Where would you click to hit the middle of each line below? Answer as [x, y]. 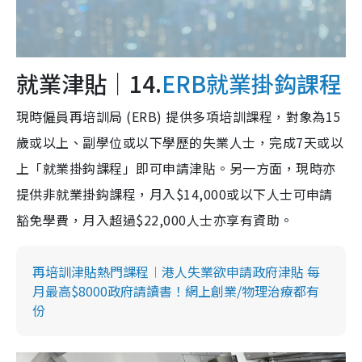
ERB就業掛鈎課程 [252, 84]
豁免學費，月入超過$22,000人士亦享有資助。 [155, 220]
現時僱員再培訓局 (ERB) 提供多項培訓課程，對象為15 [179, 117]
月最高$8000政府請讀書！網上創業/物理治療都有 [176, 291]
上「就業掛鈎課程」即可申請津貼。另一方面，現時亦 [176, 168]
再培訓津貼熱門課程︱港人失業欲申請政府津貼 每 [176, 272]
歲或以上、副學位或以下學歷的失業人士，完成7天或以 [180, 143]
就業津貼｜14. [89, 84]
